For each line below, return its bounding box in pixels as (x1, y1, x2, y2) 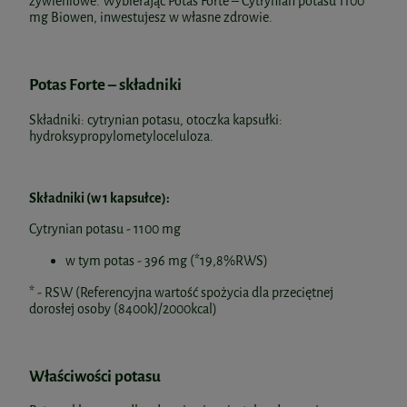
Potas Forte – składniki (29, 74, 182, 96)
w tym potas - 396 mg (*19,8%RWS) (65, 252, 268, 270)
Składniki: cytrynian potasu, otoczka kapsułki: (29, 111, 283, 129)
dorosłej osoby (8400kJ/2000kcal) (29, 300, 217, 318)
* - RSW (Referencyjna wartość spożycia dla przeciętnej (29, 283, 333, 302)
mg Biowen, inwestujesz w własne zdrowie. (29, 9, 273, 27)
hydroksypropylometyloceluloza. (29, 127, 213, 145)
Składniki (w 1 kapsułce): (29, 189, 170, 207)
